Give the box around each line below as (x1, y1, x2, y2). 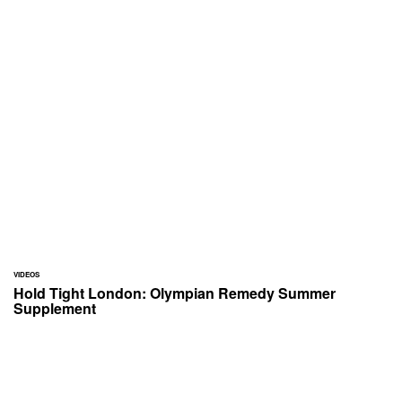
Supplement (13, 298, 96, 319)
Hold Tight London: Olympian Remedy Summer (13, 283, 336, 303)
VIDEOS (13, 269, 39, 279)
